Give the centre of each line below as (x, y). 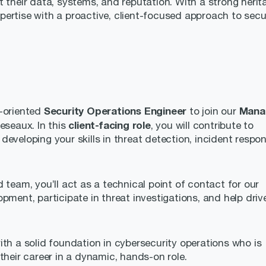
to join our (213, 111)
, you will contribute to (202, 125)
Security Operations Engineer (115, 111)
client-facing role (110, 125)
